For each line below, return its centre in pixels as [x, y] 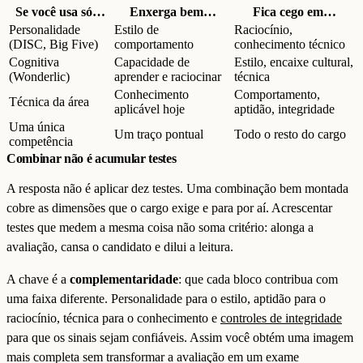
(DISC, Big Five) [53, 44]
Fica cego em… [294, 12]
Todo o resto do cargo [290, 134]
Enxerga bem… [173, 12]
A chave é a [38, 279]
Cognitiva [34, 62]
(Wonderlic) [39, 77]
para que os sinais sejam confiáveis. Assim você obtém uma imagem [180, 337]
